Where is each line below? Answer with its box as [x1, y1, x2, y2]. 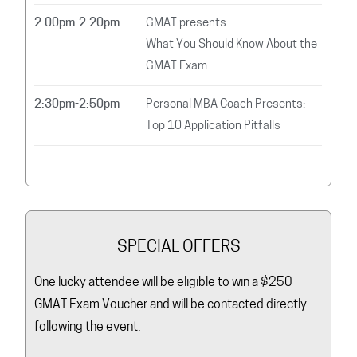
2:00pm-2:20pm [34, 18, 120, 30]
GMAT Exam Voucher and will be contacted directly [34, 298, 308, 312]
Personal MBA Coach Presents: [146, 99, 306, 112]
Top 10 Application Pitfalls [146, 120, 281, 133]
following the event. [34, 320, 141, 334]
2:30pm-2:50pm [34, 99, 120, 112]
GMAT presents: [146, 18, 229, 30]
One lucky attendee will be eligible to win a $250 [34, 276, 293, 289]
